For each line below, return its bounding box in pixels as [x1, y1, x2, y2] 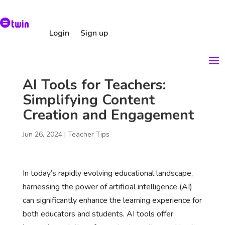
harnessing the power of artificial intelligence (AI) [22, 181, 192, 192]
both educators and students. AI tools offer [22, 208, 173, 219]
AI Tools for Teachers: [22, 75, 166, 94]
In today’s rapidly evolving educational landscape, [22, 168, 193, 179]
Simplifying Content [22, 90, 155, 109]
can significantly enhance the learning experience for [22, 195, 202, 206]
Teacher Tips [67, 130, 109, 139]
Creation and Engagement [22, 105, 194, 125]
